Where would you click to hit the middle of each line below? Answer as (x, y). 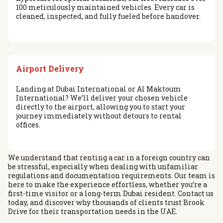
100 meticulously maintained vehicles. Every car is (105, 7)
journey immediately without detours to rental (99, 116)
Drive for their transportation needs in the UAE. (93, 212)
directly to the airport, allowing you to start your (101, 107)
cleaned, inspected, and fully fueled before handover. (108, 16)
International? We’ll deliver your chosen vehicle (102, 98)
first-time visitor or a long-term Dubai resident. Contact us (111, 194)
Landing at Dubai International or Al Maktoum (99, 89)
